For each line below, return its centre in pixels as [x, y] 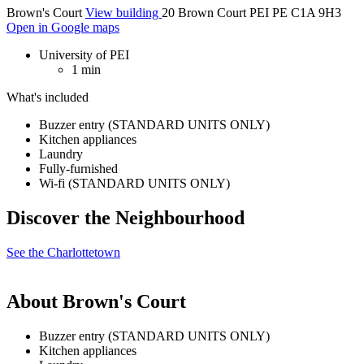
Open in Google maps [63, 28]
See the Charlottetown [63, 252]
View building [123, 13]
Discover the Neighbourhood [126, 218]
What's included [48, 97]
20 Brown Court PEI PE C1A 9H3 [251, 13]
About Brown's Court [96, 301]
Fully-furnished [78, 169]
